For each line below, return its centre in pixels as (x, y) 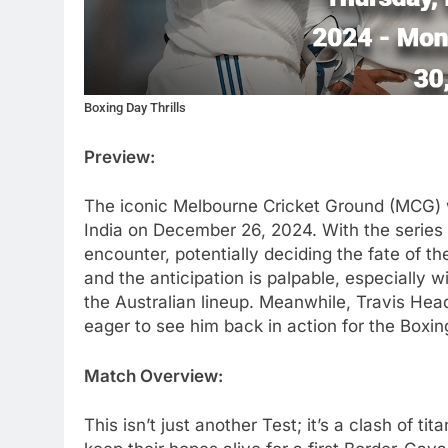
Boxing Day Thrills (135, 108)
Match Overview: (153, 375)
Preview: (119, 156)
